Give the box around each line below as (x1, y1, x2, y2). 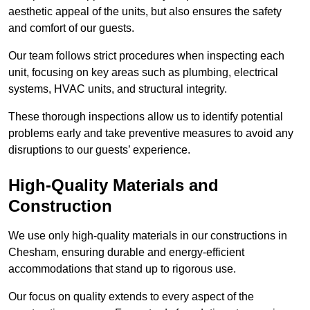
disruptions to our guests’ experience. (8, 144, 190, 156)
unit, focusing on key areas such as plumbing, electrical (8, 66, 278, 79)
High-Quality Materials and (8, 176, 219, 195)
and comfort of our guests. (8, 22, 134, 35)
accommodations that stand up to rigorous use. (8, 263, 236, 275)
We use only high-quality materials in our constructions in (8, 230, 287, 242)
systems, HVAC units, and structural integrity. (8, 83, 227, 95)
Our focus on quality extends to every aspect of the (8, 291, 254, 303)
